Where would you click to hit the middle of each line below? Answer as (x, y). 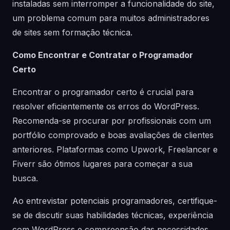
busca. (25, 178)
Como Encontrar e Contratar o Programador (103, 55)
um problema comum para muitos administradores (111, 18)
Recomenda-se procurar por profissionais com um (112, 121)
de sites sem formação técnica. (72, 32)
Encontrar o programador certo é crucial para (103, 92)
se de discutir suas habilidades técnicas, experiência (113, 215)
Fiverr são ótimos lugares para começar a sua (102, 164)
